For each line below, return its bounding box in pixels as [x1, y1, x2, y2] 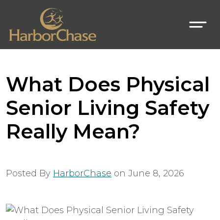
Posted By [6, 168, 53, 179]
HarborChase [53, 168, 111, 179]
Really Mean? [6, 119, 140, 143]
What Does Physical [6, 72, 210, 96]
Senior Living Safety [6, 96, 209, 120]
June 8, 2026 [128, 168, 184, 179]
